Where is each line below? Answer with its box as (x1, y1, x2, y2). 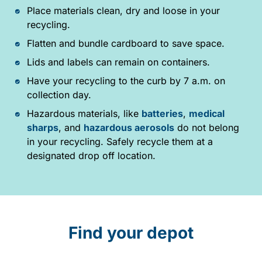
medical (188, 107, 225, 119)
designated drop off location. (26, 149, 156, 161)
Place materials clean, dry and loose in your (26, 4, 220, 16)
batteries (141, 107, 183, 119)
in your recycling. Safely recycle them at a (26, 135, 213, 147)
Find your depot (68, 222, 194, 243)
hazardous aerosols (83, 121, 174, 133)
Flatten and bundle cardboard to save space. (26, 37, 225, 49)
